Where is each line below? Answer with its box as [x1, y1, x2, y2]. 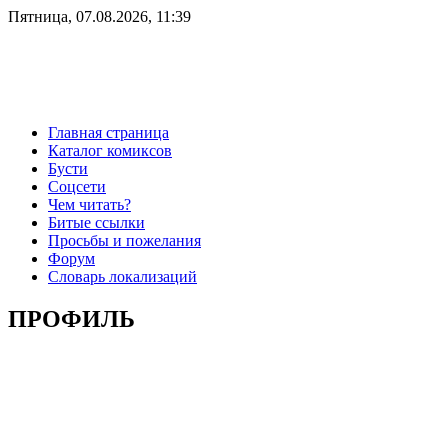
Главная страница [48, 123, 169, 141]
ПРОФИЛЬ [8, 305, 135, 332]
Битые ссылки [48, 213, 145, 231]
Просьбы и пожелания [48, 231, 201, 249]
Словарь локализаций [48, 267, 197, 285]
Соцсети [48, 177, 106, 195]
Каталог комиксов [48, 141, 172, 159]
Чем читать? [48, 195, 131, 213]
